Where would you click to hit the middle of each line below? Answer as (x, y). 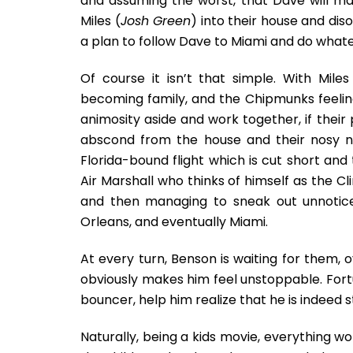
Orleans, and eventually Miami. (174, 222)
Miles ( (100, 21)
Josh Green (156, 21)
